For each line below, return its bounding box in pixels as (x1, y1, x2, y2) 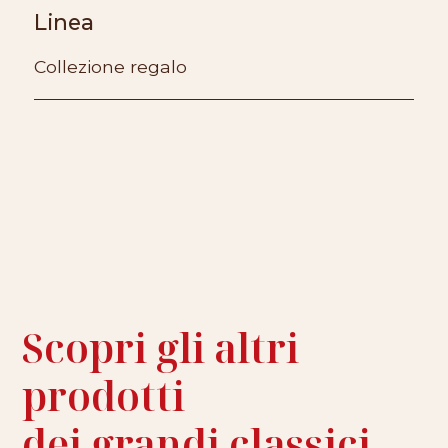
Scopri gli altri (22, 320, 300, 376)
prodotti (22, 368, 186, 424)
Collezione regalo (34, 55, 188, 77)
